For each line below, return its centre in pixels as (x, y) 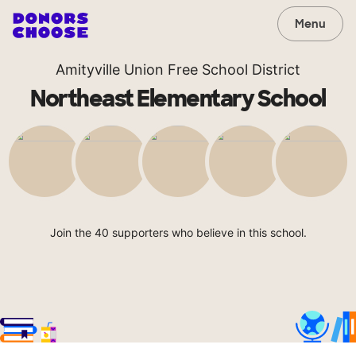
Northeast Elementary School (178, 99)
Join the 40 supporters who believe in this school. (178, 232)
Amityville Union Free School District (178, 70)
